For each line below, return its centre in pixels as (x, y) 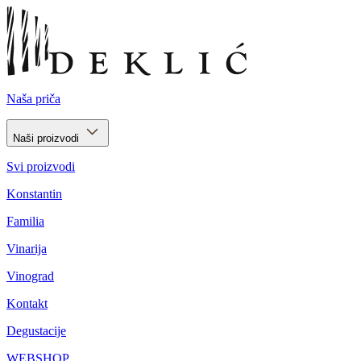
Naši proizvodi (48, 138)
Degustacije (36, 331)
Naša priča (33, 99)
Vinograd (30, 276)
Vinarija (27, 249)
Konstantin (34, 194)
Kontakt (27, 303)
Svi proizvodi (41, 166)
